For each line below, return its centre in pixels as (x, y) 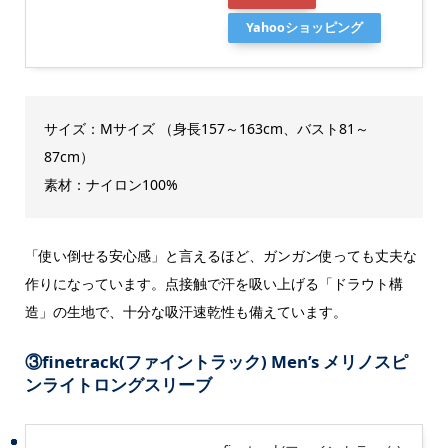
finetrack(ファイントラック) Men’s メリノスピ (224, 362)
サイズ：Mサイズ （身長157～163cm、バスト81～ (206, 128)
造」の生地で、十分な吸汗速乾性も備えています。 (185, 311)
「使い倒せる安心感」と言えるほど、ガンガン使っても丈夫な (220, 255)
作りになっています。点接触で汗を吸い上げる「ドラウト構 (213, 283)
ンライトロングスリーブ (118, 385)
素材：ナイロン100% (110, 184)
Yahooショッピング (304, 27)
